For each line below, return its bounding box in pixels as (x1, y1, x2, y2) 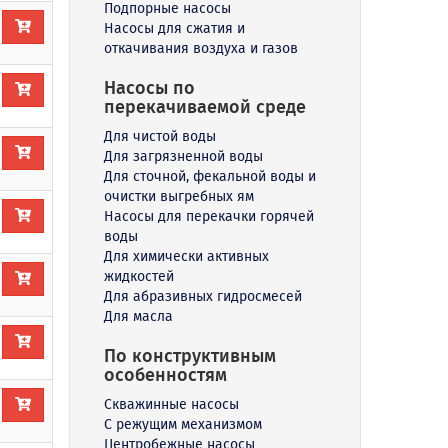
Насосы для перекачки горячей (103, 207, 314, 225)
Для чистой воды (103, 127, 216, 145)
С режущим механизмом (103, 415, 262, 433)
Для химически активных (103, 247, 269, 265)
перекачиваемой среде (103, 95, 306, 118)
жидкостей (103, 267, 174, 285)
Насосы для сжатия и (103, 19, 245, 37)
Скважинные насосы (103, 395, 239, 413)
